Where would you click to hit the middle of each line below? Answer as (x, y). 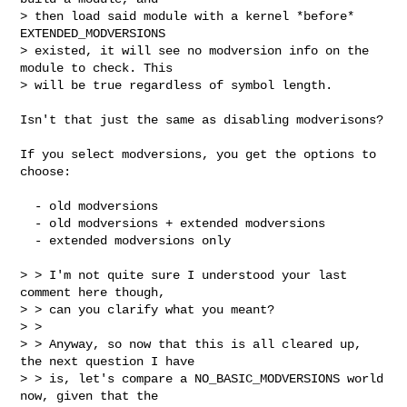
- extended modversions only (28, 240)
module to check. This (97, 68)
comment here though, (93, 292)
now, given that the (89, 396)
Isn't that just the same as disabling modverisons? (202, 119)
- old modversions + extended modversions (28, 223)
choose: (46, 171)
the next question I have (108, 361)
